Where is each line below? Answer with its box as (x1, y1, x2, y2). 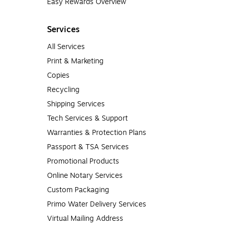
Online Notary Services (47, 170, 123, 181)
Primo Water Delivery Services (47, 198, 146, 210)
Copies (47, 70, 70, 81)
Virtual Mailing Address (47, 213, 123, 224)
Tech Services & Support (47, 112, 128, 124)
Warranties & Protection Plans (47, 127, 146, 138)
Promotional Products (47, 155, 119, 167)
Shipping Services (47, 98, 105, 109)
